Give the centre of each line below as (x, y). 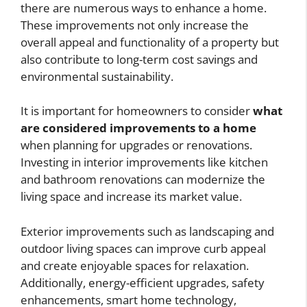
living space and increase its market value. (131, 197)
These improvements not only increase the (135, 25)
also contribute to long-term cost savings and (139, 59)
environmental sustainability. (97, 76)
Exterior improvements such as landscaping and (147, 231)
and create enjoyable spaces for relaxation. (135, 265)
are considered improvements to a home (138, 128)
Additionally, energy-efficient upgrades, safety (143, 282)
